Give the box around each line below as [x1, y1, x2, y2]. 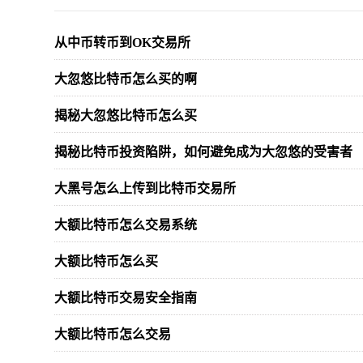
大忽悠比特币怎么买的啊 [54, 72, 197, 86]
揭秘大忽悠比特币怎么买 [54, 109, 197, 122]
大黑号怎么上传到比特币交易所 [54, 181, 236, 195]
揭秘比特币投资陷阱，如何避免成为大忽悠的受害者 [54, 145, 352, 159]
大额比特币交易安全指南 [54, 291, 197, 305]
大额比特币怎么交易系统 [54, 218, 197, 232]
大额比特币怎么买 [54, 254, 158, 268]
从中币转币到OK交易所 [54, 36, 190, 49]
